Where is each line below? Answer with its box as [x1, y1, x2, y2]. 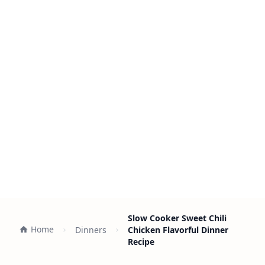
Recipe [128, 236, 154, 247]
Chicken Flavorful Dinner [128, 224, 228, 235]
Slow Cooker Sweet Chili [128, 212, 227, 224]
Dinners [75, 224, 106, 235]
